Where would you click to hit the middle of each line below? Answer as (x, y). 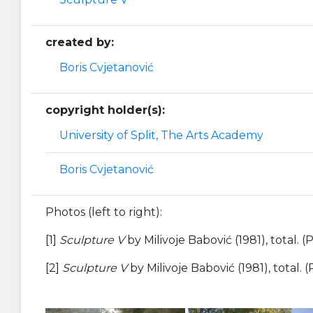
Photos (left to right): (104, 212)
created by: (80, 42)
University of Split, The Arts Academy (161, 135)
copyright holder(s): (105, 110)
